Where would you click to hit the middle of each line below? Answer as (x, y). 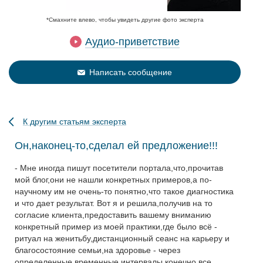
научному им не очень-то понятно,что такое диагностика (124, 191)
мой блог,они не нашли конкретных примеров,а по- (113, 180)
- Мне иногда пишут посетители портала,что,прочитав (119, 168)
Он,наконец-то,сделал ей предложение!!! (116, 146)
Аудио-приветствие (132, 42)
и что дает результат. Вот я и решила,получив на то (114, 203)
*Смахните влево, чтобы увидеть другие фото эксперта (125, 20)
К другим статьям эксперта (75, 122)
